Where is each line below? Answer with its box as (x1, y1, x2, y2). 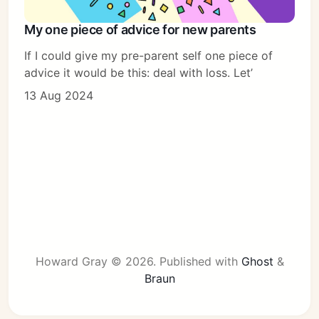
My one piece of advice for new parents (24, 21, 256, 37)
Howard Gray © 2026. (35, 253, 159, 268)
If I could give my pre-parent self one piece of (24, 48, 273, 63)
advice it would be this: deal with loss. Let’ (24, 65, 253, 80)
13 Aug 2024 (24, 88, 94, 103)
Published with (159, 253, 241, 268)
